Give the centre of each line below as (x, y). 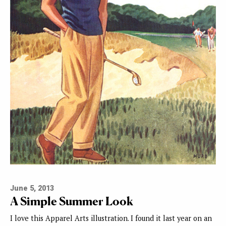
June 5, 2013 (32, 189)
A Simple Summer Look (72, 201)
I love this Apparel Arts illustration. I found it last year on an (111, 218)
